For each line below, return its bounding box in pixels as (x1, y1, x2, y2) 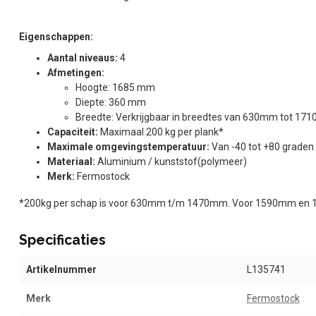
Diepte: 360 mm (75, 96, 146, 108)
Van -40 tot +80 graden (212, 140, 314, 152)
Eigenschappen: (19, 31, 93, 43)
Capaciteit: (47, 126, 98, 138)
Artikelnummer (26, 263, 97, 275)
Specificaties (19, 231, 106, 248)
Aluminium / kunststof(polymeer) (97, 155, 247, 167)
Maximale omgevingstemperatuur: (47, 140, 212, 152)
